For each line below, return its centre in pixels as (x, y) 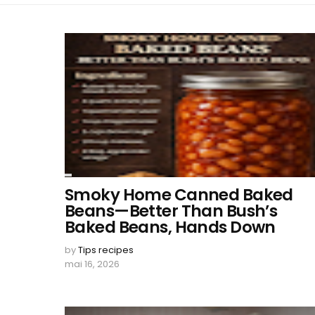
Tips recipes (106, 250)
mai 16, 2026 (92, 264)
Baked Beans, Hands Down (170, 227)
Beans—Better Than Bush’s (171, 211)
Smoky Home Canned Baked (179, 195)
